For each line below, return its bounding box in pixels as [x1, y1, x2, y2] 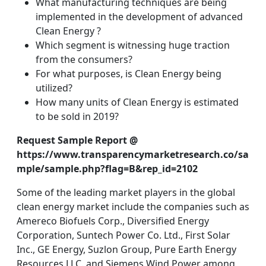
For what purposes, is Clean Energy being [36, 67, 221, 80]
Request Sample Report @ [17, 134, 138, 147]
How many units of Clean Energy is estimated [36, 96, 239, 109]
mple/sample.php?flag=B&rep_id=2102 [17, 162, 198, 175]
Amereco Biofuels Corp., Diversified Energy [17, 214, 209, 227]
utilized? [36, 81, 72, 94]
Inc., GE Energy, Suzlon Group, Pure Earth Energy [17, 243, 236, 256]
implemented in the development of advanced [36, 10, 243, 23]
